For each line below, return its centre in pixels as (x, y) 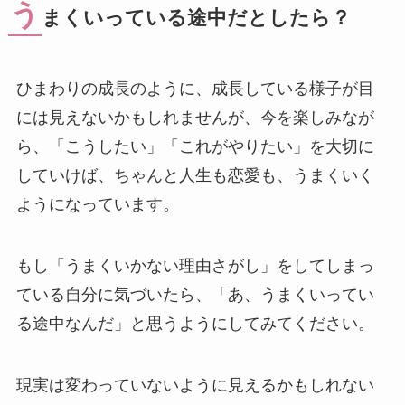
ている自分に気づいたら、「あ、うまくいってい (195, 294)
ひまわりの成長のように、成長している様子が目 (195, 88)
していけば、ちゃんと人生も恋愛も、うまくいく (195, 175)
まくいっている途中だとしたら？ (196, 18)
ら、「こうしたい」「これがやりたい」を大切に (195, 146)
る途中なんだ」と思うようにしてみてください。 (195, 323)
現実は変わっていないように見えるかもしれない (195, 385)
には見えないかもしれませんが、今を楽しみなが (195, 117)
